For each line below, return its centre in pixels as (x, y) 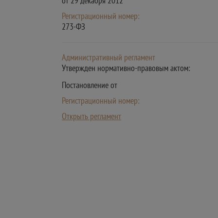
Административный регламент (109, 57)
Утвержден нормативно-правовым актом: (126, 68)
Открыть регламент (91, 116)
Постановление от (90, 85)
